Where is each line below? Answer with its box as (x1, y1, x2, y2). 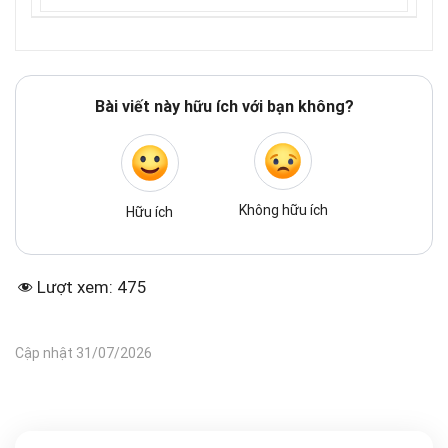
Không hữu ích (238, 201, 328, 219)
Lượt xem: (37, 276, 113, 298)
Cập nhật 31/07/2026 (15, 344, 152, 362)
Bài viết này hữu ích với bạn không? (94, 97, 354, 116)
